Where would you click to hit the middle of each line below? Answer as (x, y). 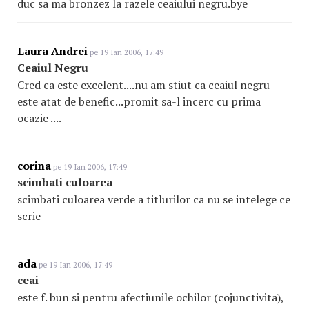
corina (34, 166)
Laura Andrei (52, 51)
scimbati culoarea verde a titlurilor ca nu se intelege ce (154, 199)
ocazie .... (39, 118)
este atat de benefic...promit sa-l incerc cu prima (139, 101)
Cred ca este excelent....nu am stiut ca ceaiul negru (143, 85)
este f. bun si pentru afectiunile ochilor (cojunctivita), (150, 297)
